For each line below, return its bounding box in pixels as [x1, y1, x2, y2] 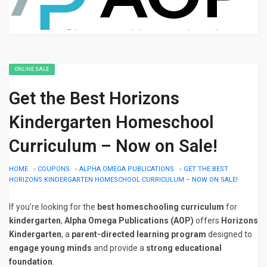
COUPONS [38, 165, 70, 173]
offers [194, 216, 221, 225]
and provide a [92, 243, 146, 253]
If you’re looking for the [9, 202, 97, 212]
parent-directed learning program [72, 229, 206, 239]
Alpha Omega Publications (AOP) [64, 216, 194, 225]
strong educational [146, 243, 222, 253]
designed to [206, 229, 252, 239]
